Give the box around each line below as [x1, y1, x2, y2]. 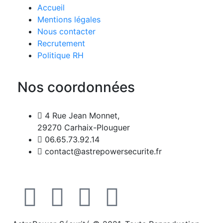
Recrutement [37, 38, 85, 48]
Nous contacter [37, 26, 96, 36]
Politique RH [37, 50, 84, 60]
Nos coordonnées [17, 79, 135, 96]
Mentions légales [37, 14, 101, 24]
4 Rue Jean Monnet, [45, 111, 119, 120]
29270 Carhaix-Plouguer [37, 122, 130, 132]
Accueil [37, 2, 65, 12]
